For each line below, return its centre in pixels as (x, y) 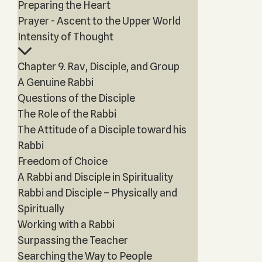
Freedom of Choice (62, 161)
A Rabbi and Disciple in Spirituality (95, 177)
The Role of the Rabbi (67, 114)
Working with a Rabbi (66, 224)
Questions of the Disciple (76, 98)
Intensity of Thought (65, 37)
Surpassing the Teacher (73, 240)
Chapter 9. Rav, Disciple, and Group (98, 66)
